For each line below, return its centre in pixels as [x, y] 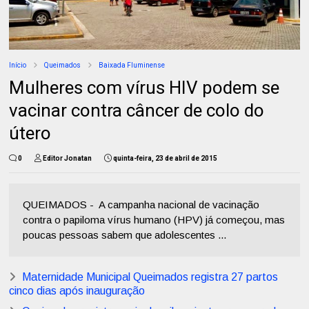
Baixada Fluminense [132, 66]
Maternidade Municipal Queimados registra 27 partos [150, 277]
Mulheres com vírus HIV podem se [144, 88]
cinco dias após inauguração [77, 291]
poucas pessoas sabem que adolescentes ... [125, 235]
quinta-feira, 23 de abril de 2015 [166, 159]
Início [18, 66]
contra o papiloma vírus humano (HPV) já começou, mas [154, 220]
